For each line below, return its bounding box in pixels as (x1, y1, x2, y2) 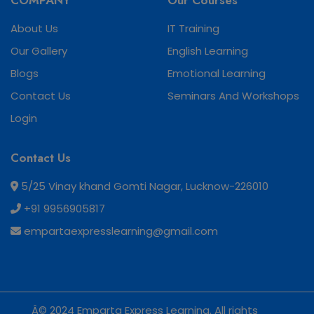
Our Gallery (11, 43, 67, 59)
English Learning (168, 43, 248, 59)
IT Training (168, 21, 219, 36)
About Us (11, 21, 58, 36)
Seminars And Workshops (168, 88, 299, 104)
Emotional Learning (168, 66, 266, 81)
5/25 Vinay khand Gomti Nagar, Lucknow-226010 (18, 179, 268, 194)
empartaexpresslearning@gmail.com (21, 224, 218, 239)
